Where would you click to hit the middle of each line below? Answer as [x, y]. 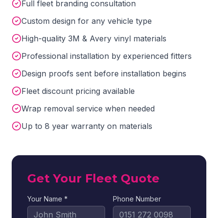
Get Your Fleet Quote [93, 178]
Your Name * [47, 199]
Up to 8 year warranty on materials [87, 126]
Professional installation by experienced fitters [107, 56]
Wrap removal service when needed [88, 109]
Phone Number [137, 199]
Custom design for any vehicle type [87, 21]
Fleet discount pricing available [78, 91]
